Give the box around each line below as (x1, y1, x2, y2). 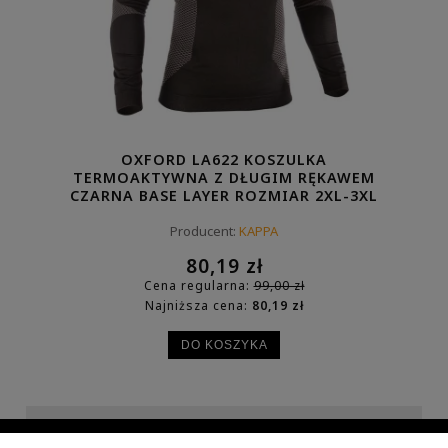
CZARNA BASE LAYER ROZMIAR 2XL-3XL (70, 185, 378, 205)
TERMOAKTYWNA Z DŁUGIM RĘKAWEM (73, 167, 375, 187)
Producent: (170, 221, 236, 240)
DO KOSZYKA (180, 338, 268, 352)
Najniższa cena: (144, 297, 252, 315)
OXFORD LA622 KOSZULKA (121, 149, 327, 169)
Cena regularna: (143, 276, 254, 294)
